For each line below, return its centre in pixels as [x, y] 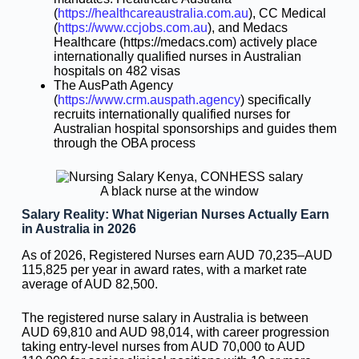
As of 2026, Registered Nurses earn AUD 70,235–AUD [177, 255]
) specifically [275, 100]
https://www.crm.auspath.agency [149, 100]
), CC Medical [287, 14]
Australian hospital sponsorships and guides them [195, 129]
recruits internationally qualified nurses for [171, 115]
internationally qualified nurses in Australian [177, 57]
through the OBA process [124, 143]
